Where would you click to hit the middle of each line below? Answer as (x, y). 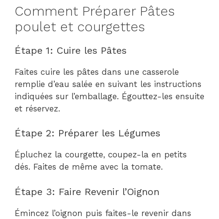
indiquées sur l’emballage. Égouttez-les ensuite (109, 96)
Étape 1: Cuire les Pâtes (71, 50)
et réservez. (37, 108)
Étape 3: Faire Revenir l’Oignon (87, 191)
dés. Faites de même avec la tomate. (89, 167)
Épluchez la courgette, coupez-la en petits (101, 154)
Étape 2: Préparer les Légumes (88, 133)
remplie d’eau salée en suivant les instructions (108, 84)
